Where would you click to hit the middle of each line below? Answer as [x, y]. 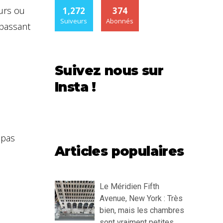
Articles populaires [119, 152]
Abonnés [120, 21]
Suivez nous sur [109, 71]
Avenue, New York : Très [141, 199]
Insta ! [75, 87]
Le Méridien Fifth [129, 187]
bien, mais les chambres [142, 211]
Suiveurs [74, 21]
